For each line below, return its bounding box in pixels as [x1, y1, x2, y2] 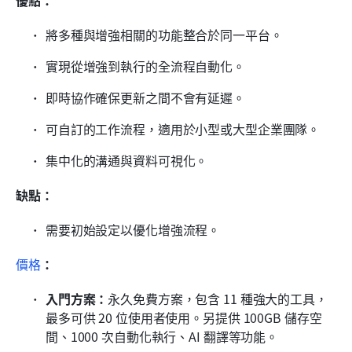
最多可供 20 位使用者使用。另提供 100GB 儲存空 [46, 308, 322, 328]
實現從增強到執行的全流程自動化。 [46, 57, 245, 76]
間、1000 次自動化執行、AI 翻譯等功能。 [46, 327, 279, 346]
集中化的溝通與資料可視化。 [46, 151, 208, 170]
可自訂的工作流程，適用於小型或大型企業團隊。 [46, 119, 321, 139]
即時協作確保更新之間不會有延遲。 [46, 88, 245, 108]
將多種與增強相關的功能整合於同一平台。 [46, 25, 283, 45]
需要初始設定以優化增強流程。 [46, 220, 221, 240]
